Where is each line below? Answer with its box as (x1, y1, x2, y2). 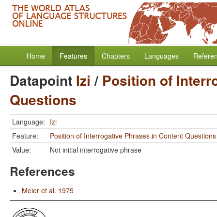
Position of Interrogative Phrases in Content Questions (50, 131, 216, 140)
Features (60, 51, 87, 61)
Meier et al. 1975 (22, 186, 74, 195)
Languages (144, 51, 179, 61)
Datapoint (10, 70, 76, 90)
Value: (12, 145, 31, 155)
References (10, 162, 75, 180)
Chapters (102, 51, 130, 61)
